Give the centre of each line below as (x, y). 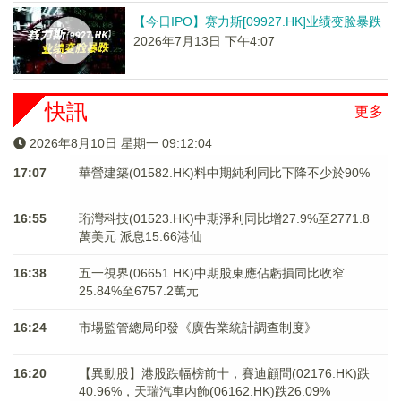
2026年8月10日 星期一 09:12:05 (121, 143)
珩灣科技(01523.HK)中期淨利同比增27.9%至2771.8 (224, 218)
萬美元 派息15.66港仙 (140, 236)
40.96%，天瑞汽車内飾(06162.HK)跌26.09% (204, 391)
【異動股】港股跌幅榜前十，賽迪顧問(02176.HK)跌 (224, 373)
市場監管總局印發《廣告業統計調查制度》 (197, 327)
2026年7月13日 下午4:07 (204, 41)
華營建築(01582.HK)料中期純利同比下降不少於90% (224, 172)
